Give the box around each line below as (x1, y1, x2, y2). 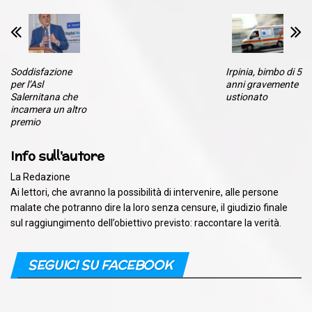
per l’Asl (10, 78, 43, 90)
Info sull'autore (10, 146, 104, 164)
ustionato (225, 91, 267, 102)
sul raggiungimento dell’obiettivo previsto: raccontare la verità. (10, 217, 281, 228)
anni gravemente (225, 78, 298, 90)
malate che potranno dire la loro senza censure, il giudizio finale (10, 201, 288, 213)
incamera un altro (10, 103, 86, 115)
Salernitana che (10, 91, 77, 102)
